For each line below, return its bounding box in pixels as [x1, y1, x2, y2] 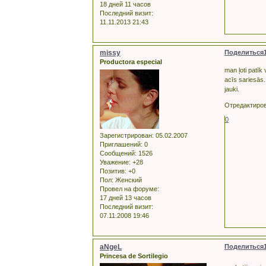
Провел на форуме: [100, 185, 159, 192]
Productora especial [100, 58, 162, 66]
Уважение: [100, 158, 131, 166]
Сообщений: [100, 149, 137, 157]
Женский [113, 176, 142, 183]
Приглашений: [100, 140, 142, 148]
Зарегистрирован [100, 131, 152, 139]
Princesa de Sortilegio [100, 252, 168, 259]
